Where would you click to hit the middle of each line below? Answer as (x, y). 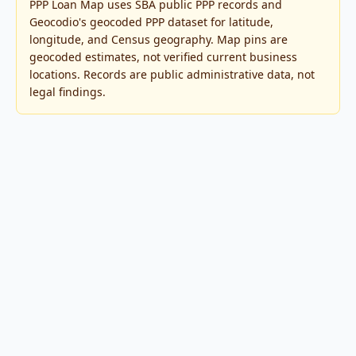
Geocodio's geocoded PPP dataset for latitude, (151, 22)
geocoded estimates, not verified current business (163, 57)
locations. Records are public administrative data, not (172, 74)
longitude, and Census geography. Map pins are (159, 39)
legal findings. (68, 92)
